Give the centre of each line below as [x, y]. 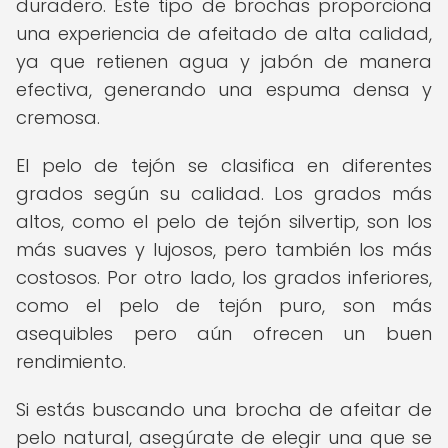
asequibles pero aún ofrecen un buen [224, 333]
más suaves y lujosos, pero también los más [224, 249]
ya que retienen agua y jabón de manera [224, 61]
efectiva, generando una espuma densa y [224, 89]
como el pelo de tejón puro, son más [224, 305]
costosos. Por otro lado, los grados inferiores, [224, 277]
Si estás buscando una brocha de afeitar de [224, 409]
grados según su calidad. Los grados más [224, 193]
